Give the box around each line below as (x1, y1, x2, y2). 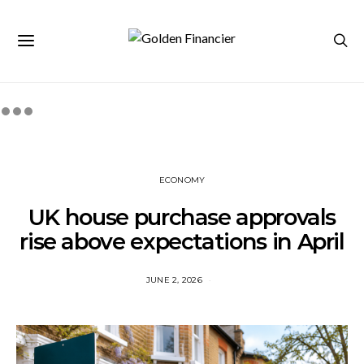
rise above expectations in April (19, 228, 344, 255)
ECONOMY (158, 175, 206, 185)
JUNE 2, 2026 (145, 275, 202, 285)
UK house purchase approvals (28, 204, 336, 231)
